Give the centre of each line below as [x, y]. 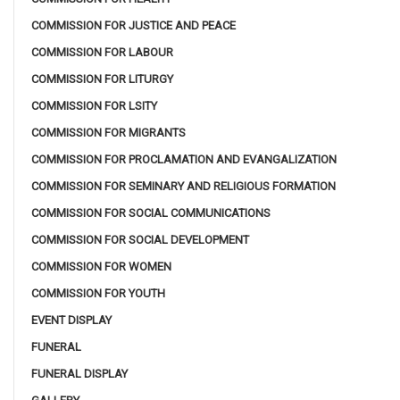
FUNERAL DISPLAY [79, 373]
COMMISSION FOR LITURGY [102, 79]
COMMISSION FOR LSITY [94, 105]
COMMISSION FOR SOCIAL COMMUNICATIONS [151, 212]
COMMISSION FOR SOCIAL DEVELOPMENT [140, 239]
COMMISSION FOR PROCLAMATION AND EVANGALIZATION [184, 159]
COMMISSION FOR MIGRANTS [108, 132]
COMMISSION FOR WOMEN [101, 266]
